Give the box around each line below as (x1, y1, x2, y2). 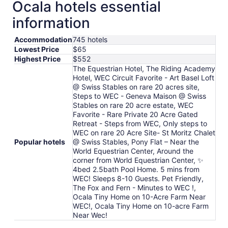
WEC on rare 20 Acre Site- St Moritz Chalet (73, 128, 215, 137)
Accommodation (14, 35, 72, 44)
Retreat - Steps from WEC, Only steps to (73, 119, 207, 128)
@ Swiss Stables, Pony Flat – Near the (73, 137, 199, 146)
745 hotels (73, 35, 107, 44)
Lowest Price (14, 44, 59, 53)
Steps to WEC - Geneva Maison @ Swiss (73, 91, 206, 100)
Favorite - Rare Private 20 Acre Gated (73, 109, 198, 119)
